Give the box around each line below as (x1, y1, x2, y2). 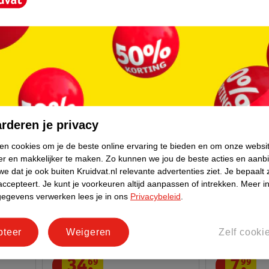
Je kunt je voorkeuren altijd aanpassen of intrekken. (43, 178, 238, 189)
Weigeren (65, 226, 112, 237)
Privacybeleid (130, 191, 181, 201)
